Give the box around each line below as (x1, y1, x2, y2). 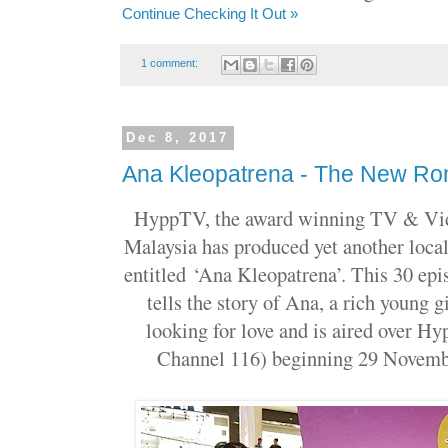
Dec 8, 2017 (126, 130, 230, 146)
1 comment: (140, 57, 201, 70)
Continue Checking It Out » (122, 6, 298, 23)
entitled (124, 260, 186, 289)
